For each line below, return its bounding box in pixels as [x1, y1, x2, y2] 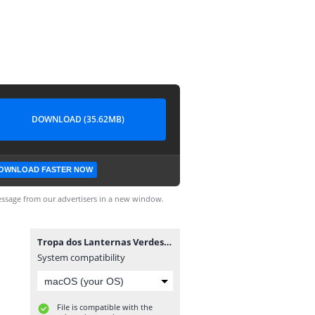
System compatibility [37, 251, 125, 264]
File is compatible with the [57, 302, 153, 312]
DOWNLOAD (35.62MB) [32, 113, 124, 125]
